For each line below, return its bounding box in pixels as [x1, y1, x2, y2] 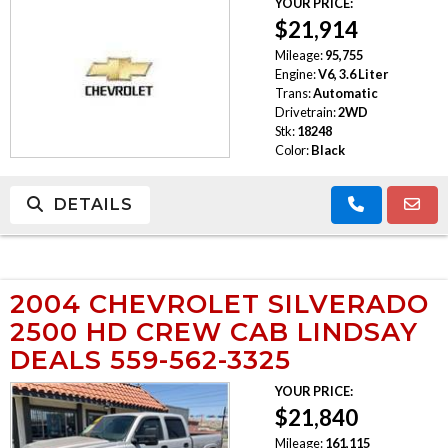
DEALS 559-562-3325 [10, 343, 291, 375]
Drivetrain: [274, 103, 336, 120]
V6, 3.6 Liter [317, 65, 388, 82]
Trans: [274, 84, 311, 101]
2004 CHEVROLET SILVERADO [10, 287, 429, 319]
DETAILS [44, 194, 133, 214]
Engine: [274, 65, 316, 82]
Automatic [312, 84, 378, 101]
